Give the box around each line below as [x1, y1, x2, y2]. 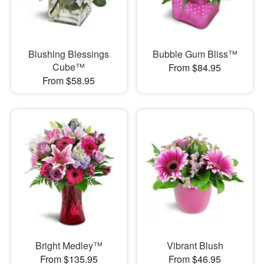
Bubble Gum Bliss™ [152, 47, 237, 61]
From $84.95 [169, 60, 222, 74]
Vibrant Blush [166, 239, 223, 253]
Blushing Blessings [28, 47, 110, 61]
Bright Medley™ [35, 239, 103, 253]
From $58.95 [42, 73, 95, 87]
